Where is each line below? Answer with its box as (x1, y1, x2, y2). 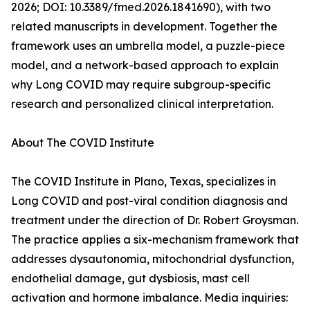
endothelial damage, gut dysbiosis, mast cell (11, 271, 250, 286)
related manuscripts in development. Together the (11, 19, 277, 34)
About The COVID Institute (11, 136, 154, 150)
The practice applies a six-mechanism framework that (11, 232, 299, 247)
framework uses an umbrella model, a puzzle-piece (11, 39, 285, 53)
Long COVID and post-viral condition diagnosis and (11, 194, 288, 208)
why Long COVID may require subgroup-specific (11, 77, 271, 92)
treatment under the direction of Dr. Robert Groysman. (11, 213, 298, 228)
